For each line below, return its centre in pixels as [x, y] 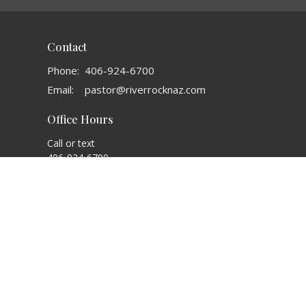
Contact [67, 46]
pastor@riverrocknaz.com [145, 90]
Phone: [63, 71]
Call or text [71, 143]
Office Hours [80, 120]
